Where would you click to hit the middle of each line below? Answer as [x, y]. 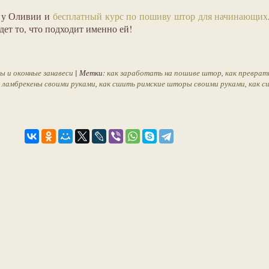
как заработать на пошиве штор [164, 73]
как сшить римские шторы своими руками [172, 84]
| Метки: [90, 73]
